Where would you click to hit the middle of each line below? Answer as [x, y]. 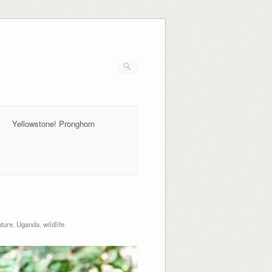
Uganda [28, 224]
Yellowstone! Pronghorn [53, 123]
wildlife [53, 224]
